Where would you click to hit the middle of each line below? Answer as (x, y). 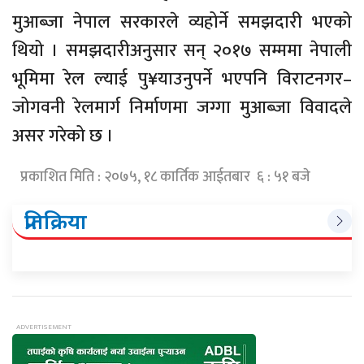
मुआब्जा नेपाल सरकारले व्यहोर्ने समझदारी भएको (182, 23)
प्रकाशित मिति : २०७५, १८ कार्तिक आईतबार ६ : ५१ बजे (165, 178)
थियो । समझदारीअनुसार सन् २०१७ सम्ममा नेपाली (182, 51)
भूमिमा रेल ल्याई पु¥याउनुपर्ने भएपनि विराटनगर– (182, 80)
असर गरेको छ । (63, 136)
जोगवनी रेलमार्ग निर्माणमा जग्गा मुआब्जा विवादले (182, 108)
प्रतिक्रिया (56, 221)
